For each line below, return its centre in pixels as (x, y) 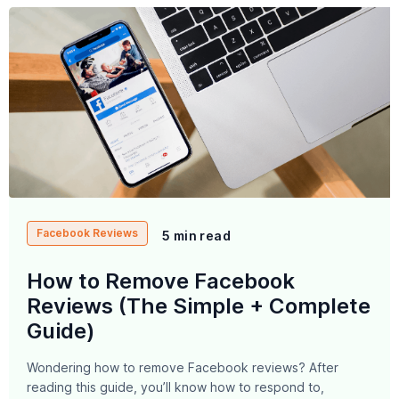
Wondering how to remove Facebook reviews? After (183, 367)
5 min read (196, 236)
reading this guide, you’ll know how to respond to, (175, 387)
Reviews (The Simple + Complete (199, 305)
